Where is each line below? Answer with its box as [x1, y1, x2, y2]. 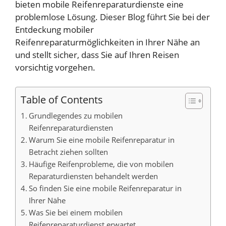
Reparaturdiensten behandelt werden [29, 171, 158, 181]
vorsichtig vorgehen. [15, 62, 95, 74]
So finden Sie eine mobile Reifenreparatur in [29, 183, 182, 193]
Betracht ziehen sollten [29, 146, 108, 157]
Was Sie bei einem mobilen [29, 207, 123, 217]
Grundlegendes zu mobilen [29, 110, 123, 121]
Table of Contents [21, 92, 103, 106]
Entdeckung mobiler [15, 24, 94, 36]
